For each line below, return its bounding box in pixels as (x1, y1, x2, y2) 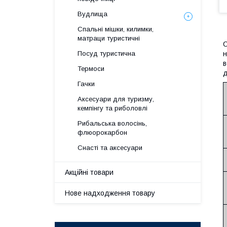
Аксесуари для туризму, (78, 95, 154, 103)
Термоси (78, 65, 104, 72)
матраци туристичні (78, 34, 140, 42)
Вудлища (78, 10, 107, 18)
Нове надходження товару (65, 189, 155, 197)
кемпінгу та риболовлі (78, 104, 147, 112)
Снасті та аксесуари (78, 144, 142, 152)
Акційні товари (65, 168, 113, 176)
